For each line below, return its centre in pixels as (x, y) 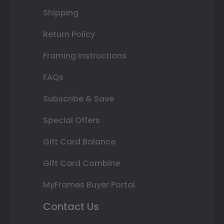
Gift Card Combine (81, 163)
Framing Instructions (85, 55)
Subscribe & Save (78, 98)
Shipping (61, 12)
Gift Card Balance (79, 141)
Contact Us (71, 206)
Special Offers (71, 120)
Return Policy (69, 34)
